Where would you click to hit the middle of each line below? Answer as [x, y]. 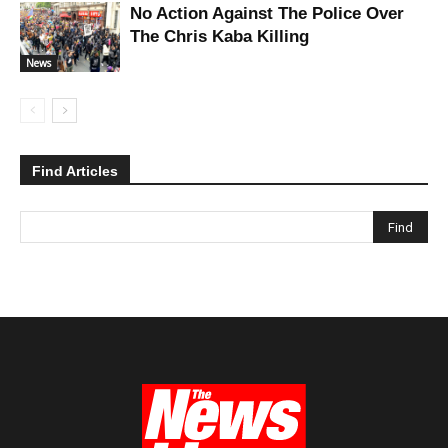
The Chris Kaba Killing [219, 37]
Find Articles [75, 171]
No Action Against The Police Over [267, 14]
